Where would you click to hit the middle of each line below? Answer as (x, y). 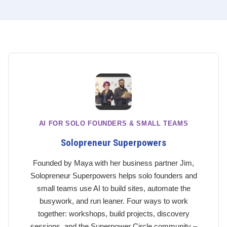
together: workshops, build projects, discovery (113, 214)
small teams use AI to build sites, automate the (113, 188)
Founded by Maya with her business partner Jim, (113, 163)
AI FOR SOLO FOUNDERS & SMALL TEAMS (113, 123)
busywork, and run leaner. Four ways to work (113, 201)
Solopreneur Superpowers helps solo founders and (113, 176)
